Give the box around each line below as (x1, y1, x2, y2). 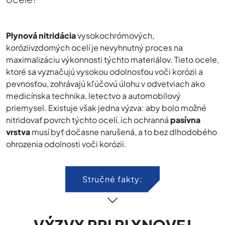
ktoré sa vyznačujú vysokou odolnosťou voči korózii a (6, 66, 203, 77)
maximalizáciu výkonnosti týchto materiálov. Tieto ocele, (6, 54, 219, 65)
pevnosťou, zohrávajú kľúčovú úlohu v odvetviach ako (6, 78, 205, 89)
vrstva (6, 126, 30, 137)
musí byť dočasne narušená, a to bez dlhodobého (30, 126, 217, 137)
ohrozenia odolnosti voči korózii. (6, 138, 127, 149)
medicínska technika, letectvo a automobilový (6, 90, 181, 101)
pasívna (170, 114, 200, 125)
